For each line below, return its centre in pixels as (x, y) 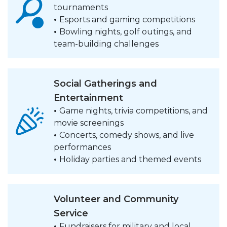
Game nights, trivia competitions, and (134, 111)
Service (71, 213)
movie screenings (90, 123)
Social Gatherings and (105, 84)
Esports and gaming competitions (127, 20)
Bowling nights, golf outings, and (126, 32)
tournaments (81, 7)
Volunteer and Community (116, 199)
